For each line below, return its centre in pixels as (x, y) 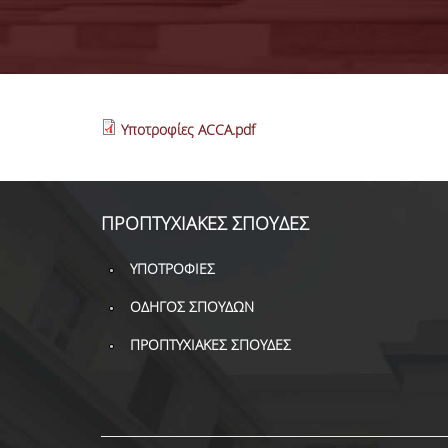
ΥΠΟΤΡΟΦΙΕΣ (172, 268)
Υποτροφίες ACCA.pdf (187, 129)
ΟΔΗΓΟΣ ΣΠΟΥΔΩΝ (191, 306)
